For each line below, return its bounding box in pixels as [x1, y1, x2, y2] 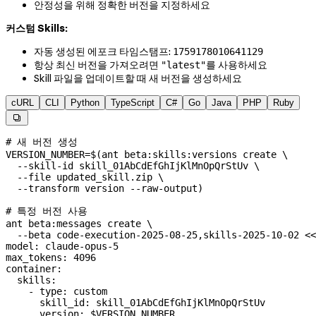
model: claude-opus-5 [6, 241, 119, 253]
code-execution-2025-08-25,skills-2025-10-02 [51, 229, 299, 241]
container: [6, 263, 62, 275]
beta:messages [23, 218, 102, 230]
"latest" [161, 59, 206, 71]
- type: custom [6, 286, 107, 298]
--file [6, 171, 51, 183]
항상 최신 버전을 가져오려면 [34, 59, 161, 72]
